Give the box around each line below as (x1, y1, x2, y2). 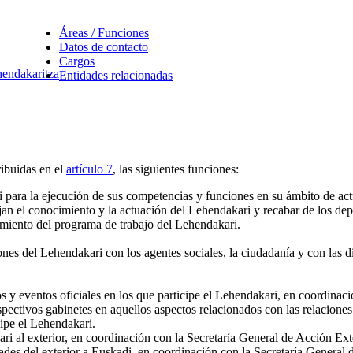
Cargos (59, 54, 95, 68)
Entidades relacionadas (59, 68, 173, 82)
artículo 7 (66, 162, 113, 176)
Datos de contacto (59, 39, 148, 54)
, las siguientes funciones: (113, 162, 239, 176)
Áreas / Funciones (59, 25, 149, 39)
